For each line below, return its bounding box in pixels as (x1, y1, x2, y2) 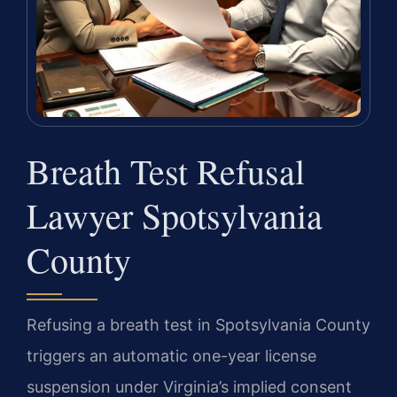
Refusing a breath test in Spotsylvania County (27, 315, 370, 335)
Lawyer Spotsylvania (27, 191, 323, 239)
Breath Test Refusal (27, 147, 305, 195)
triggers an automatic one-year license (27, 346, 316, 366)
